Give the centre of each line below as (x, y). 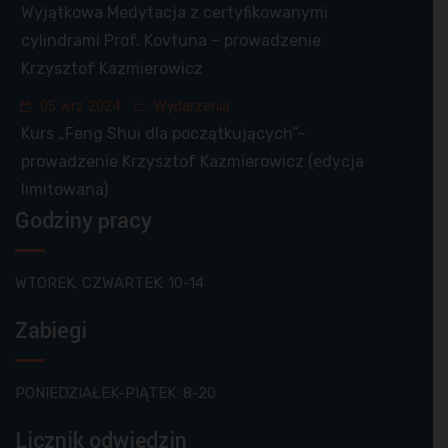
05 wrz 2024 (78, 107)
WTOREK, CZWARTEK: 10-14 (109, 283)
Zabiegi (51, 331)
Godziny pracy (83, 221)
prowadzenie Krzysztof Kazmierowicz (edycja (192, 162)
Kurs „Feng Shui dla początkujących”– (163, 134)
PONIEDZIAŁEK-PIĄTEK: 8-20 (115, 393)
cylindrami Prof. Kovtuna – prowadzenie (171, 41)
